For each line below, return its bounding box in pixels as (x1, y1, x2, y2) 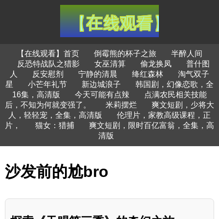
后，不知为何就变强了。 (5, 101, 91, 109)
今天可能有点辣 (75, 90, 130, 99)
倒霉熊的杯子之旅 (94, 49, 156, 58)
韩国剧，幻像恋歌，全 (135, 80, 214, 88)
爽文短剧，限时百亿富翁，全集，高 (89, 121, 214, 130)
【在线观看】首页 (17, 49, 79, 58)
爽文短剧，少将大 (152, 101, 214, 109)
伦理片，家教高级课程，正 (117, 111, 211, 119)
